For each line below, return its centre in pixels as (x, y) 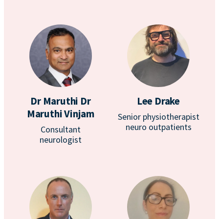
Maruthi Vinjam (61, 114)
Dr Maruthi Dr (61, 101)
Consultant (61, 129)
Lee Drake (158, 101)
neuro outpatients (158, 127)
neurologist (61, 140)
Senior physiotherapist (158, 117)
